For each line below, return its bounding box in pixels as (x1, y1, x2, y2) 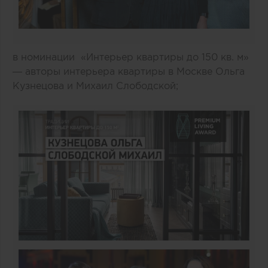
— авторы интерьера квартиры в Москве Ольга (13, 66, 245, 77)
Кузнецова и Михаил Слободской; (13, 80, 181, 92)
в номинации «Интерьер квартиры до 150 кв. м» (13, 51, 249, 63)
